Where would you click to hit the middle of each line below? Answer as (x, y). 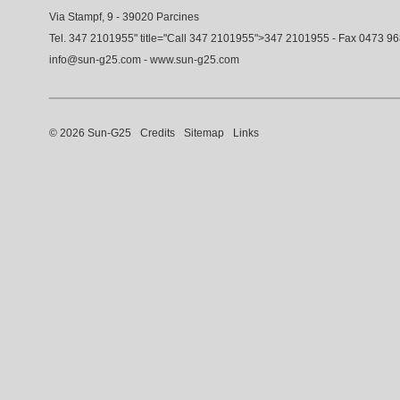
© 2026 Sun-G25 (90, 133)
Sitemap (204, 133)
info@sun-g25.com (95, 60)
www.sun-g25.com (195, 60)
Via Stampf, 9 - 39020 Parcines (124, 17)
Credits (158, 133)
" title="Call (162, 38)
